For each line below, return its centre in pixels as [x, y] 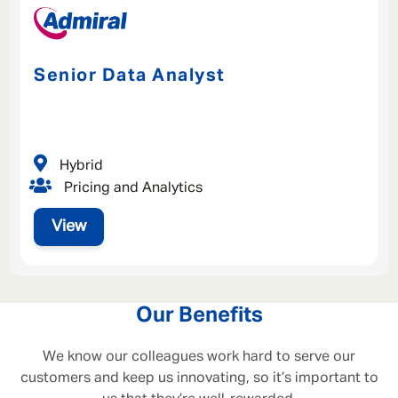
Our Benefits [199, 315]
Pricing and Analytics [131, 188]
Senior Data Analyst [130, 76]
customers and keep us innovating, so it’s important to [199, 378]
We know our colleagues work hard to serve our [199, 357]
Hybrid [80, 166]
